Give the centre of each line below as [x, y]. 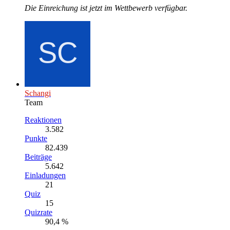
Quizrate [39, 213]
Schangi [38, 93]
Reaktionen [43, 120]
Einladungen [45, 176]
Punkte [36, 139]
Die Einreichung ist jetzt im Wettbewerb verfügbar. [106, 8]
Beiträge [38, 157]
